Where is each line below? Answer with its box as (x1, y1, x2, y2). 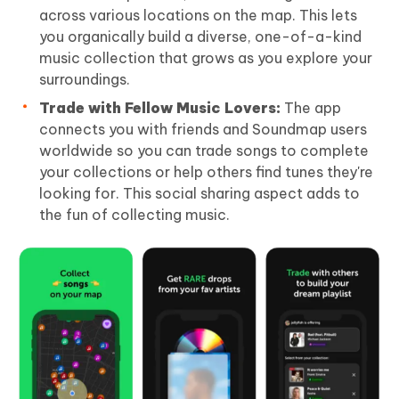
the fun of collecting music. (39, 205, 230, 224)
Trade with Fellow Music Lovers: (39, 98, 284, 117)
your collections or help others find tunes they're (39, 162, 373, 181)
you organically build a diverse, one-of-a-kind (39, 27, 362, 45)
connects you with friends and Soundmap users (39, 119, 367, 138)
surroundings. (39, 69, 130, 88)
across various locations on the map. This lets (39, 5, 357, 24)
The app (284, 98, 341, 117)
